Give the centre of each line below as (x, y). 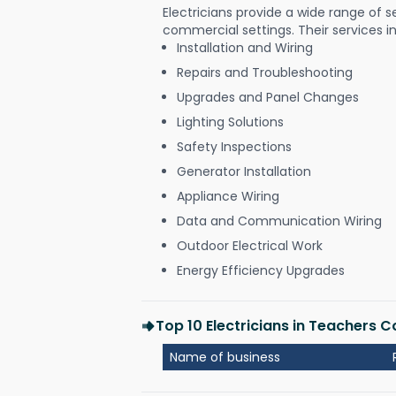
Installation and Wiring (245, 47)
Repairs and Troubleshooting (265, 72)
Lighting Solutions (230, 122)
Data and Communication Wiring (279, 221)
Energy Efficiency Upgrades (261, 270)
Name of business (225, 357)
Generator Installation (244, 171)
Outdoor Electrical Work (250, 245)
